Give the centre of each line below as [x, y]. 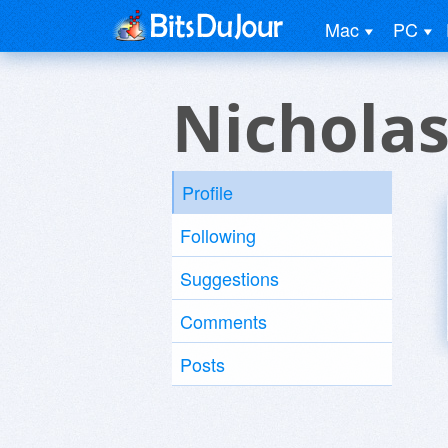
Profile [207, 192]
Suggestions [229, 278]
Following [218, 235]
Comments [223, 321]
